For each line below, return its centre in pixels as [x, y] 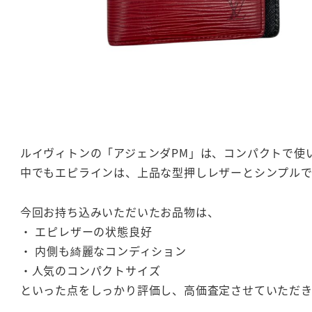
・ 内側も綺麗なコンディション [103, 250]
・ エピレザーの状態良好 [86, 231]
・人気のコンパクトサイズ [90, 270]
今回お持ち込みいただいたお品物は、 [119, 211]
